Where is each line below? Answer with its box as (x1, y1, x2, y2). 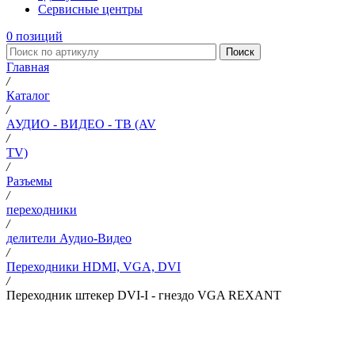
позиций (13, 29, 63, 43)
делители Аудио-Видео (6, 231, 132, 245)
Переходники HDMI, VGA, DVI (6, 259, 181, 273)
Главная (6, 59, 49, 74)
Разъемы (6, 174, 52, 188)
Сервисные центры (38, 2, 143, 16)
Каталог (6, 88, 50, 102)
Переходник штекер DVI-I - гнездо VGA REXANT (6, 288, 281, 302)
